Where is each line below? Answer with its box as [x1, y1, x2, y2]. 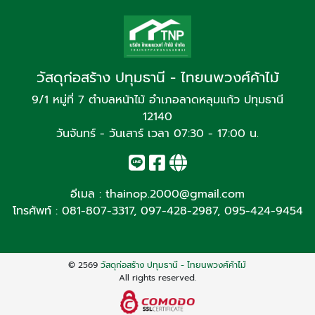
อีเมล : [70, 186, 105, 203]
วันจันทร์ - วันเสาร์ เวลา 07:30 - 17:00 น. [56, 125, 259, 143]
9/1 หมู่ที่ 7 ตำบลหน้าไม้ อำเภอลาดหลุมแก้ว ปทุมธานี [32, 91, 283, 109]
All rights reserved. [118, 271, 196, 285]
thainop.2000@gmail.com [105, 186, 245, 203]
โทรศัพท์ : [12, 202, 62, 220]
